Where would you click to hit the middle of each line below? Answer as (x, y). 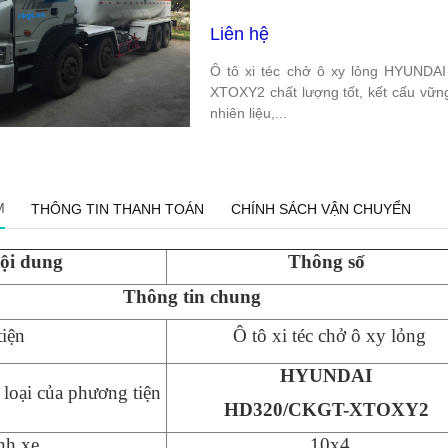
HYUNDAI (326, 375)
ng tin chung (208, 296)
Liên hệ (240, 33)
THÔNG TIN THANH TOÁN (117, 208)
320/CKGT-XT (314, 409)
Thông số (326, 261)
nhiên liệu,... (249, 112)
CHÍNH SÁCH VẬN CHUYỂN (320, 208)
